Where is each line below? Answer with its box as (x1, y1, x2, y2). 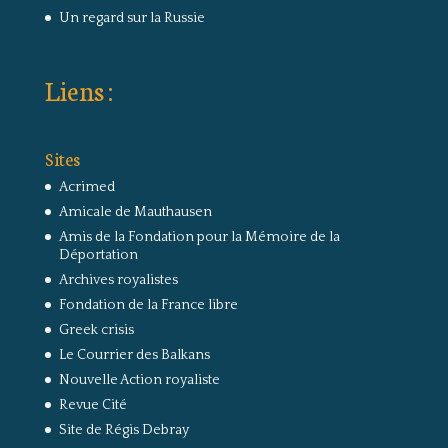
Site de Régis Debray (58, 422, 189, 439)
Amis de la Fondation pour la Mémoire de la (58, 229, 340, 246)
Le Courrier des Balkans (58, 347, 210, 364)
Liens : (44, 71, 113, 109)
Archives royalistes (58, 272, 178, 289)
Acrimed (58, 179, 115, 196)
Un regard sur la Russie (58, 10, 205, 27)
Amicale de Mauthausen (58, 204, 212, 221)
